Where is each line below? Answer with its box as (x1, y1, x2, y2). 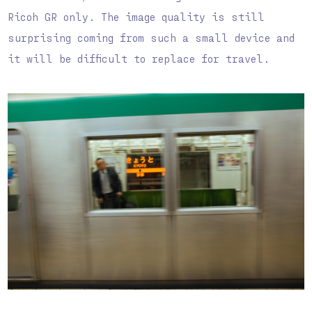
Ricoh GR (8, 10, 58, 24)
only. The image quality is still (57, 10, 265, 24)
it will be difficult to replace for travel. (8, 52, 270, 65)
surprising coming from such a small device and (8, 31, 295, 45)
